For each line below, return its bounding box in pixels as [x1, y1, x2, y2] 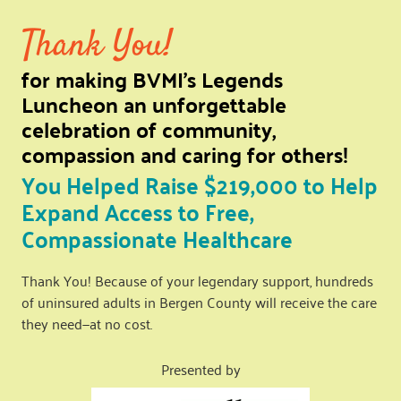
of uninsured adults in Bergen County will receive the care [21, 288, 377, 314]
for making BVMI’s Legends [21, 59, 283, 98]
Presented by [160, 356, 241, 382]
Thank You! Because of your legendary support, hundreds [21, 267, 373, 293]
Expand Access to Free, [21, 190, 254, 232]
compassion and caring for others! [21, 134, 348, 174]
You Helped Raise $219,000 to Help [21, 163, 378, 205]
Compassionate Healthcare [21, 217, 293, 259]
